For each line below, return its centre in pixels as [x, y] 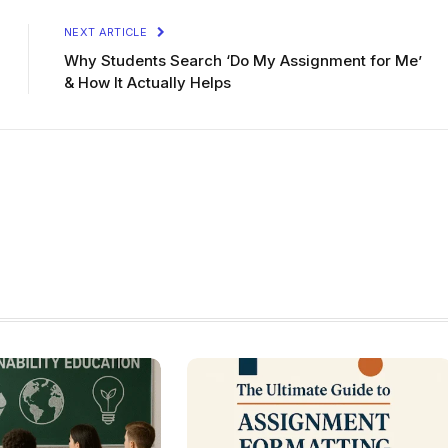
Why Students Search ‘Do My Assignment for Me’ [243, 61]
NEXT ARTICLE [107, 32]
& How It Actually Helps [147, 83]
